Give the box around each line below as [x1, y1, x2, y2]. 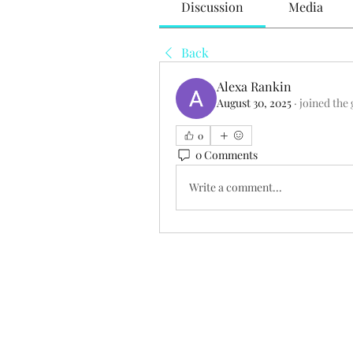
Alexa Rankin [217, 77, 292, 95]
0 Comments [195, 147, 258, 163]
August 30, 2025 [217, 95, 292, 110]
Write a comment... [189, 180, 282, 195]
